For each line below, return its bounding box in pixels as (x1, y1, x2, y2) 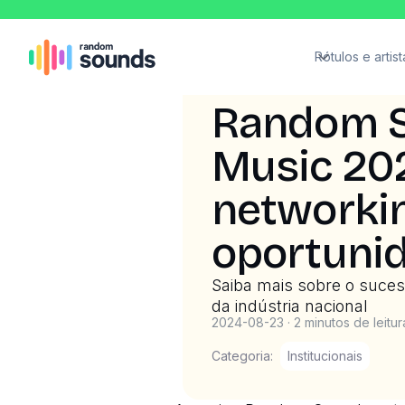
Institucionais (287, 348, 363, 363)
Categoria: (211, 348, 273, 363)
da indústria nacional (211, 297, 368, 316)
